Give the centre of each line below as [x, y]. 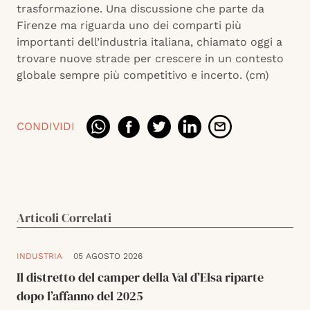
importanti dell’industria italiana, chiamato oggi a [149, 42]
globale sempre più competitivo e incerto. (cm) [143, 75]
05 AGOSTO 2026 [108, 256]
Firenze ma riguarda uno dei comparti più [129, 26]
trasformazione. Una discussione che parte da [140, 9]
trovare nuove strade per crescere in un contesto [150, 59]
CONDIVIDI [46, 127]
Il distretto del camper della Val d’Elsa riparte [140, 277]
